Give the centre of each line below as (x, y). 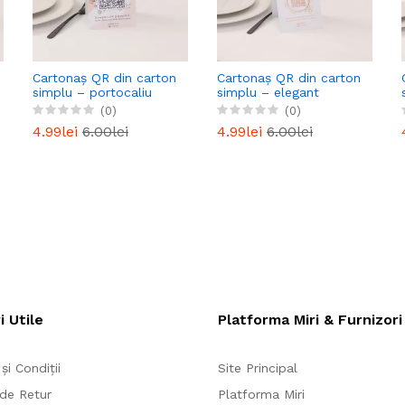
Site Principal (258, 367)
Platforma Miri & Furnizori (311, 319)
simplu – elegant (268, 92)
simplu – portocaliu (92, 92)
